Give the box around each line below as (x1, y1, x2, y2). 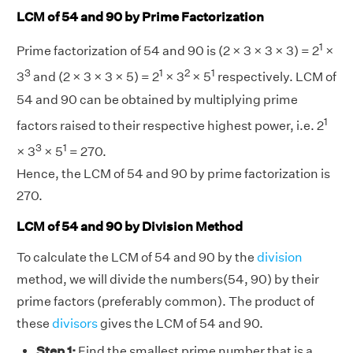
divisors (52, 315, 98, 331)
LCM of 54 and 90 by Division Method (17, 219, 243, 235)
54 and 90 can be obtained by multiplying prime (17, 91, 298, 107)
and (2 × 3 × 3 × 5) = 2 (31, 69, 159, 85)
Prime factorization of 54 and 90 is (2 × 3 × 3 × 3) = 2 (17, 43, 319, 59)
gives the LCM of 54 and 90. (98, 315, 263, 331)
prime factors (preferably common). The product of (17, 293, 314, 309)
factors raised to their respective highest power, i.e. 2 (17, 117, 324, 133)
